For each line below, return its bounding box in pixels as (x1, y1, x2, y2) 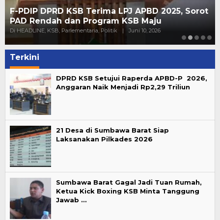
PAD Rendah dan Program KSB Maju (10, 16, 162, 26)
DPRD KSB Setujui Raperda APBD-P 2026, (56, 74, 207, 82)
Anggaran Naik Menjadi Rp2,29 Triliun (56, 83, 192, 91)
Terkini (10, 53, 39, 62)
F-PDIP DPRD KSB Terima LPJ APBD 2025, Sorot (10, 6, 208, 16)
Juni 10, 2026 (129, 27, 161, 34)
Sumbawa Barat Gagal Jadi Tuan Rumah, (56, 178, 202, 187)
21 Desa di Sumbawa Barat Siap (56, 126, 169, 135)
